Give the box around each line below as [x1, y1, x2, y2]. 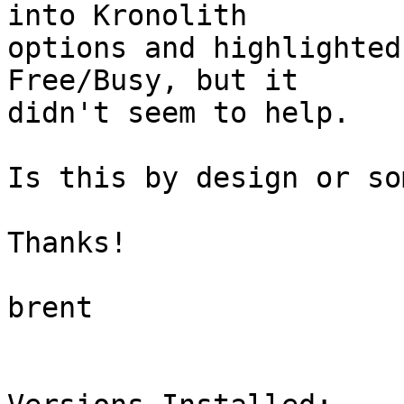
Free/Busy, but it [7, 64, 333, 97]
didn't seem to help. [7, 96, 350, 130]
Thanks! [7, 226, 127, 260]
